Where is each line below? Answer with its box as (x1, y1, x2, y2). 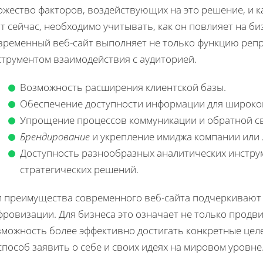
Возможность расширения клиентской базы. (20, 80, 226, 94)
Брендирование (20, 129, 90, 143)
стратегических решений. (20, 162, 139, 176)
